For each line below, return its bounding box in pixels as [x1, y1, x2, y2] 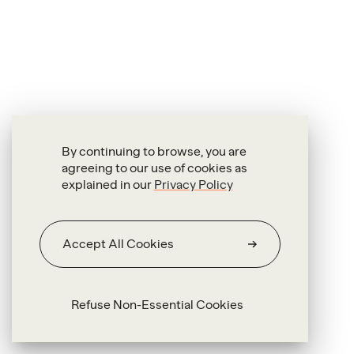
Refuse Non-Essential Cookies [70, 297, 243, 312]
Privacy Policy [153, 177, 233, 192]
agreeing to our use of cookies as [61, 160, 247, 175]
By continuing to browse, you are [61, 144, 247, 159]
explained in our [61, 177, 154, 192]
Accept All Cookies [62, 236, 174, 251]
